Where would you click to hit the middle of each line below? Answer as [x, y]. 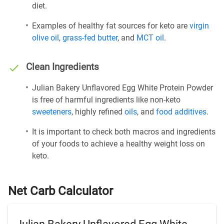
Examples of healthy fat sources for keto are [111, 26]
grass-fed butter [90, 38]
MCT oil [150, 38]
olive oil [45, 38]
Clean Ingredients [62, 67]
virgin [199, 26]
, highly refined [98, 112]
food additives [181, 112]
